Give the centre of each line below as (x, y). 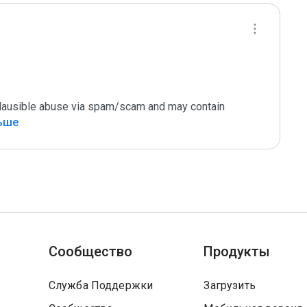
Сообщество (90, 251)
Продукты (237, 251)
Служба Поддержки (101, 285)
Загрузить (230, 285)
